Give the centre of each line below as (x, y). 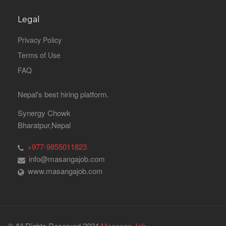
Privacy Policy (40, 40)
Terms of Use (39, 55)
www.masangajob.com (65, 171)
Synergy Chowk (44, 112)
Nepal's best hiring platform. (63, 94)
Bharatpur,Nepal (44, 125)
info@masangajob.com (67, 158)
